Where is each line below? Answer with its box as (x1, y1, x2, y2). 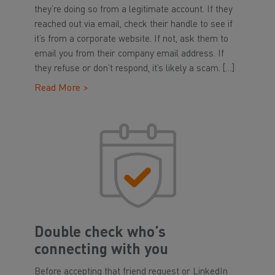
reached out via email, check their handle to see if (34, 20, 233, 29)
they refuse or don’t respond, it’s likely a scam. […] (34, 64, 234, 74)
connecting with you (34, 243, 168, 258)
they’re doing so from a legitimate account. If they (34, 6, 233, 15)
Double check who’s (34, 226, 166, 241)
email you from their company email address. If (34, 50, 224, 59)
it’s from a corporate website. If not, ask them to (34, 35, 228, 44)
